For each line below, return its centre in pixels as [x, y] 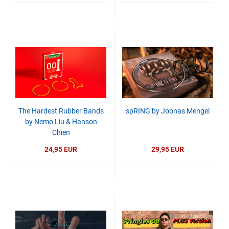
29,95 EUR [168, 149]
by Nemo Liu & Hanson [61, 122]
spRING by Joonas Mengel [168, 111]
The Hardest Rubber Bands [61, 111]
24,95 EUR [61, 149]
